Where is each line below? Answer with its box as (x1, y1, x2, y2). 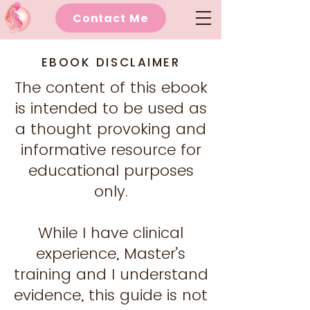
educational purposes (28, 160, 194, 181)
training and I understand (13, 264, 208, 285)
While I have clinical (38, 222, 183, 244)
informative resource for (20, 139, 201, 161)
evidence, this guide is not (14, 284, 208, 306)
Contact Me (73, 10, 149, 26)
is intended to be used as (15, 98, 207, 119)
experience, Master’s (36, 243, 185, 264)
